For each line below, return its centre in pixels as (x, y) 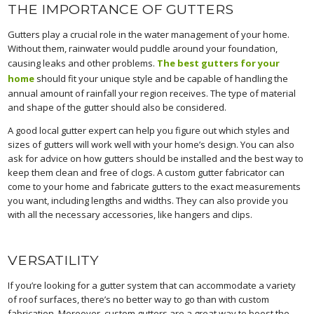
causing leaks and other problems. (83, 63)
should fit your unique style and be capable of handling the (162, 78)
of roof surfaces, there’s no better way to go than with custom (139, 300)
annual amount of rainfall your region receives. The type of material (152, 93)
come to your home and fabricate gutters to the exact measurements (155, 186)
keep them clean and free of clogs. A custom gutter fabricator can (146, 172)
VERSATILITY (54, 260)
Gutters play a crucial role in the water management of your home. (149, 34)
